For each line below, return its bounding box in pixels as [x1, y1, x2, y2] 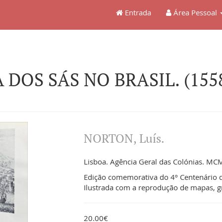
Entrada [123, 7, 151, 17]
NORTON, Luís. [84, 130, 165, 146]
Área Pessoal [171, 7, 217, 17]
